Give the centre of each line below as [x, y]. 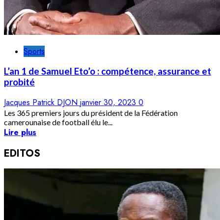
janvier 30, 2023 [109, 103]
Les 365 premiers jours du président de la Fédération [91, 113]
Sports [34, 51]
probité [19, 82]
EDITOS [22, 153]
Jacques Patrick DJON [42, 103]
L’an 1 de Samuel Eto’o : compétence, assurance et [108, 71]
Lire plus [20, 133]
